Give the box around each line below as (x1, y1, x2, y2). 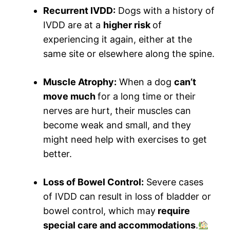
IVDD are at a (43, 20, 103, 31)
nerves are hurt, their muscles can (43, 105, 191, 117)
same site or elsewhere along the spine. (43, 48, 215, 60)
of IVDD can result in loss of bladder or (43, 191, 211, 202)
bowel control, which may (43, 205, 156, 217)
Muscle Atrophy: (43, 76, 117, 88)
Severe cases (144, 177, 203, 188)
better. (43, 148, 72, 160)
